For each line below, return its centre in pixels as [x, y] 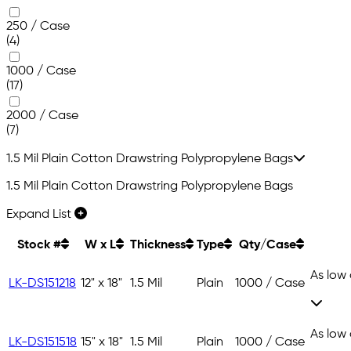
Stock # [39, 246]
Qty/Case [267, 246]
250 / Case [38, 27]
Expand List [40, 215]
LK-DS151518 [43, 343]
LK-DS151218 [42, 284]
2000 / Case [42, 116]
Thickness [158, 246]
